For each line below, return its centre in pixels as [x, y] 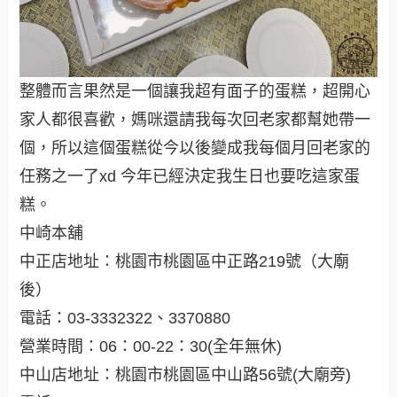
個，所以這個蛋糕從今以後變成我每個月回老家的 [195, 148]
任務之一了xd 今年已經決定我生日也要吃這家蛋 [190, 176]
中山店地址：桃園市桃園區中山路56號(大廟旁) [186, 374]
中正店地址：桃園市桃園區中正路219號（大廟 [185, 261]
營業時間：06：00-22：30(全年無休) [151, 346]
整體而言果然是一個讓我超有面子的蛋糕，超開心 [195, 91]
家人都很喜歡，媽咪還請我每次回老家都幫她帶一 [195, 119]
